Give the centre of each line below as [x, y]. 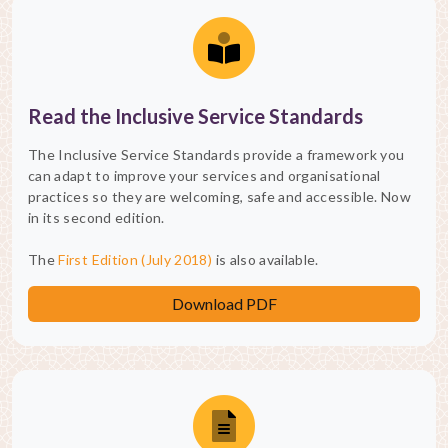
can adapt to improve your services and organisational [204, 176]
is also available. [265, 260]
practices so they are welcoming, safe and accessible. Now [219, 197]
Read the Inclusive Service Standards [195, 116]
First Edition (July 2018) [135, 260]
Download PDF [224, 304]
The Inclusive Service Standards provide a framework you [216, 155]
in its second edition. [96, 218]
